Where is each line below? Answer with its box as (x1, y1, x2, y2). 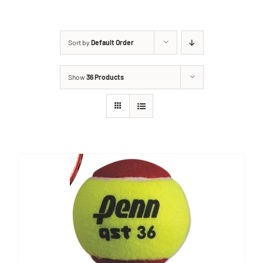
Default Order (90, 38, 134, 46)
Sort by (68, 38, 91, 46)
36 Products (86, 73, 124, 81)
